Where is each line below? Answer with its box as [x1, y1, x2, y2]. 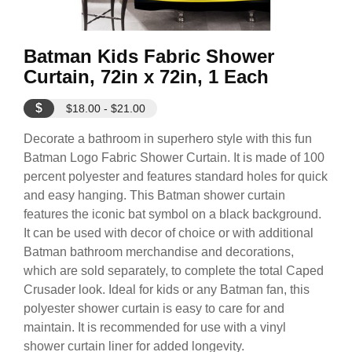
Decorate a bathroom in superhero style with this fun [24, 132, 312, 145]
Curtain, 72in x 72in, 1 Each [24, 66, 269, 87]
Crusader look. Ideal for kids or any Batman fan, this [24, 283, 310, 296]
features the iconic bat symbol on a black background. [24, 207, 321, 221]
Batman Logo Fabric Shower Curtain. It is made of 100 [24, 151, 324, 164]
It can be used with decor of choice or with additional [24, 226, 313, 240]
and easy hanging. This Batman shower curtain [24, 189, 285, 202]
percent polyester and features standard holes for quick [24, 170, 328, 183]
